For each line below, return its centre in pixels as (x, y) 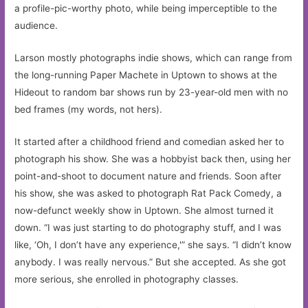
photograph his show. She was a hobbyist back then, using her (153, 159)
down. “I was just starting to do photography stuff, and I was (148, 228)
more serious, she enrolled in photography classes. (127, 279)
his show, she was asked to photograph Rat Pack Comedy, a (148, 194)
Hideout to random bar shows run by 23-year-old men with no (152, 92)
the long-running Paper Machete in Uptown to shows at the (146, 75)
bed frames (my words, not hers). (89, 110)
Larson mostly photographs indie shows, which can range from (154, 58)
